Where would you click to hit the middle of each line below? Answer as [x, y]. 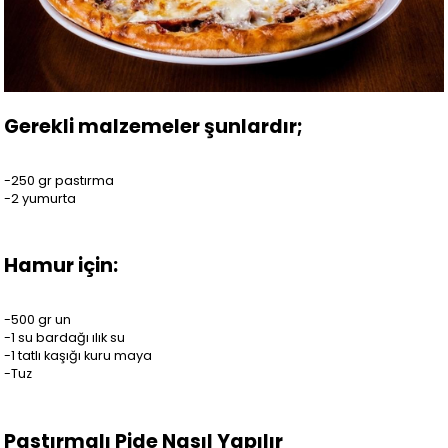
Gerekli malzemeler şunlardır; [154, 126]
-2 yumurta [40, 198]
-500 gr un [38, 320]
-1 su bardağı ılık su [65, 338]
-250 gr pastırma [59, 180]
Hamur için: [61, 266]
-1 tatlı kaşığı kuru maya [78, 356]
